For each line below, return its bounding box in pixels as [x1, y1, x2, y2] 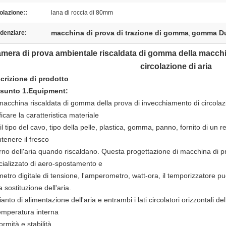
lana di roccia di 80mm [51, 9, 113, 16]
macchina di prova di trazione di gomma [51, 29, 189, 37]
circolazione [140, 62, 187, 71]
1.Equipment [20, 87, 66, 95]
